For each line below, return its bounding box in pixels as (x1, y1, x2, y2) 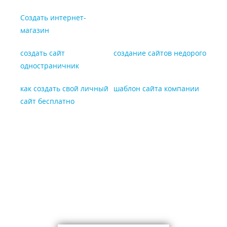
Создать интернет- (20, 13, 86, 22)
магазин (20, 25, 49, 35)
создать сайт (20, 48, 65, 58)
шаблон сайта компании (113, 84, 199, 93)
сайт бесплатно (20, 96, 74, 106)
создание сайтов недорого (113, 48, 206, 58)
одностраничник (20, 61, 79, 70)
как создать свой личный (20, 84, 108, 93)
